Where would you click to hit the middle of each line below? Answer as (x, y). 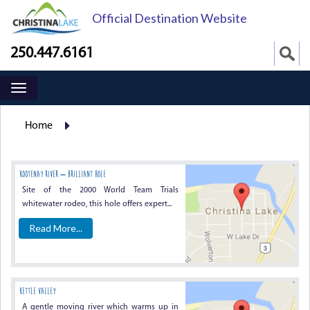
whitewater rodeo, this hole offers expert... (97, 204)
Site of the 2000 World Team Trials (101, 190)
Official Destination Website (170, 18)
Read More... (56, 228)
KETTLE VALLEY (37, 291)
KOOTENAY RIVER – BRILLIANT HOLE (63, 174)
